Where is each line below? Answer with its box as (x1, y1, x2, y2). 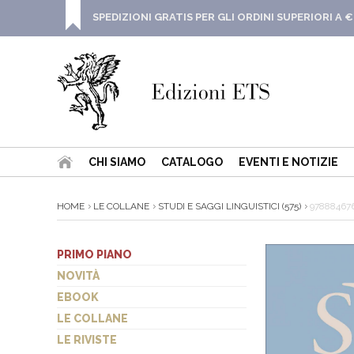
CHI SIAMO (88, 156, 145, 168)
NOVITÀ (57, 269, 100, 282)
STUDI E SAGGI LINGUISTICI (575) (158, 201, 301, 212)
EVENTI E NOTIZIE (239, 156, 338, 168)
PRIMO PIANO (57, 248, 132, 261)
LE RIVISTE (57, 333, 117, 346)
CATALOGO (161, 156, 223, 168)
